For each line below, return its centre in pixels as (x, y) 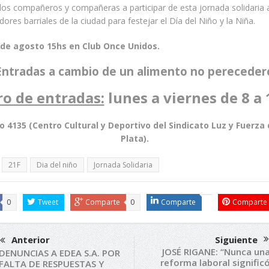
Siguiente (236, 239)
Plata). (134, 138)
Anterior (31, 239)
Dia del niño (57, 165)
